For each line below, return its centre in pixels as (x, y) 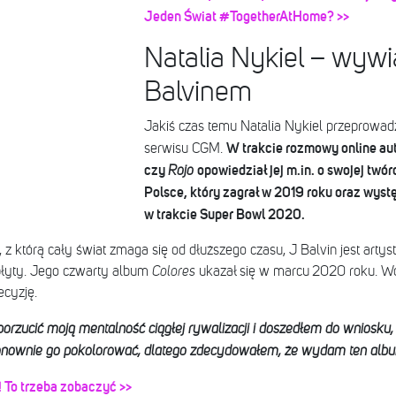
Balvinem (198, 92)
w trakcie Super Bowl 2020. (224, 214)
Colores (175, 272)
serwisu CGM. (185, 149)
